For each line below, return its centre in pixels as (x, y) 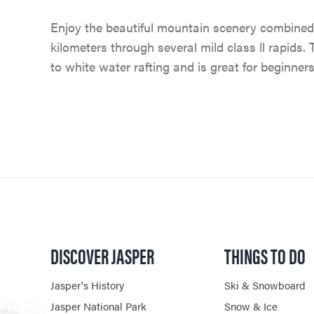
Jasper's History (87, 285)
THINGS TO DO (265, 256)
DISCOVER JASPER (102, 256)
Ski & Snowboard (265, 285)
